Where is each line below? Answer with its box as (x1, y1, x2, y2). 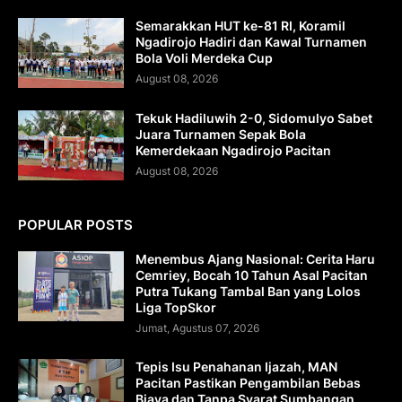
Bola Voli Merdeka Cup (135, 49, 273, 66)
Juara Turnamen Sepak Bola (135, 126, 306, 142)
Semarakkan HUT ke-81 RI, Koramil (135, 17, 345, 33)
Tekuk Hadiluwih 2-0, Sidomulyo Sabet (135, 109, 372, 126)
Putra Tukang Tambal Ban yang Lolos (135, 283, 361, 299)
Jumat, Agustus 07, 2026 (135, 320, 259, 335)
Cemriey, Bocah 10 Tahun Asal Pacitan (135, 267, 368, 283)
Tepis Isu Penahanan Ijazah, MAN (135, 358, 337, 374)
